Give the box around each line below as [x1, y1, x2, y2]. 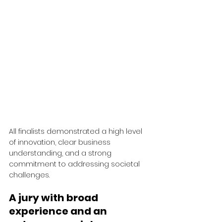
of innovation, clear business [9, 137, 112, 148]
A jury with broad [9, 191, 100, 205]
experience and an [9, 204, 109, 219]
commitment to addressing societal [9, 159, 142, 169]
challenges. [9, 170, 50, 180]
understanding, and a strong [9, 148, 113, 159]
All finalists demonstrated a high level [9, 126, 144, 137]
